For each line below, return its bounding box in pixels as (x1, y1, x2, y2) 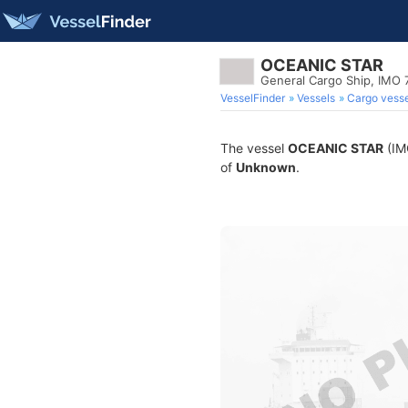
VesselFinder (220, 91, 285, 105)
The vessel (220, 140, 288, 156)
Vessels (297, 91, 335, 105)
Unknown (236, 159, 296, 175)
